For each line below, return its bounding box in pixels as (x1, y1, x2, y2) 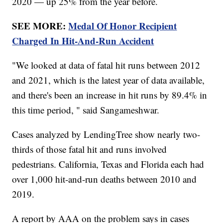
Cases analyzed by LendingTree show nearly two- (12, 127, 201, 140)
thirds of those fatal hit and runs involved (12, 142, 167, 155)
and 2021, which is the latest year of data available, (12, 73, 205, 86)
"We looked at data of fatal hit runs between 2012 (12, 58, 201, 71)
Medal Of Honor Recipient (68, 18, 177, 32)
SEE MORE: (12, 18, 69, 32)
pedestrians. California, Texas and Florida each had (12, 157, 205, 170)
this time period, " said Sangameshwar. (12, 103, 160, 116)
